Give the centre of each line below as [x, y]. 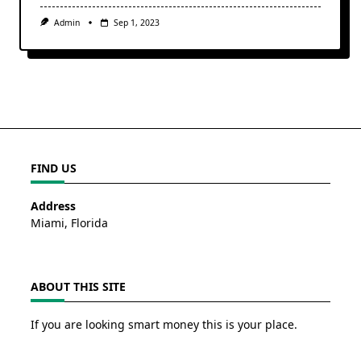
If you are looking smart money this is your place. [164, 325]
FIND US [54, 168]
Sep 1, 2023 [136, 22]
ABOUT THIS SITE [78, 286]
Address [53, 206]
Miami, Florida [69, 223]
